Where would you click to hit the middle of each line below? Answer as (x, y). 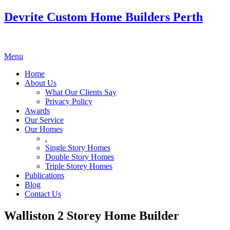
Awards (37, 110)
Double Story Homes (80, 157)
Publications (44, 175)
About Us (41, 83)
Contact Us (43, 194)
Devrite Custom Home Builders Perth (103, 17)
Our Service (44, 120)
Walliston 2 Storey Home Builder (92, 215)
